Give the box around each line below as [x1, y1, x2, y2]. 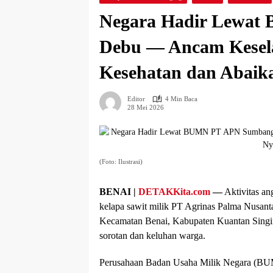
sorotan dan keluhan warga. [99, 230, 205, 241]
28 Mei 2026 [127, 103, 164, 111]
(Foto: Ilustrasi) [99, 158, 143, 165]
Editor [127, 95, 145, 102]
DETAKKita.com [138, 186, 210, 197]
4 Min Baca [165, 95, 197, 102]
